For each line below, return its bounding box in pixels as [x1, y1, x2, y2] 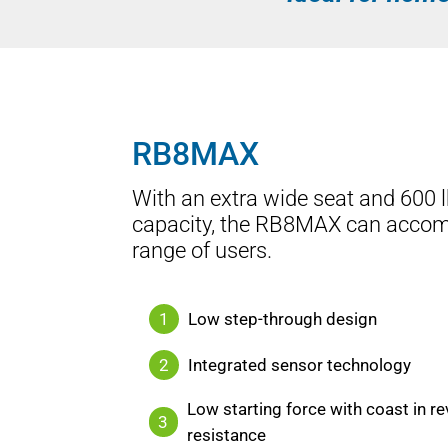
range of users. [132, 238, 272, 264]
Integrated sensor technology [188, 354, 411, 375]
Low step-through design [188, 308, 377, 329]
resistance [186, 424, 266, 445]
